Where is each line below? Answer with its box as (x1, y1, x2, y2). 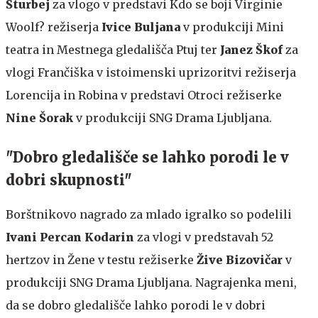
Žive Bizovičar (197, 252, 283, 267)
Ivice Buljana (102, 19, 180, 34)
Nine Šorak (6, 110, 76, 125)
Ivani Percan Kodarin (6, 229, 134, 244)
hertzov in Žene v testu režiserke (6, 252, 197, 267)
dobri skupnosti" (6, 170, 132, 189)
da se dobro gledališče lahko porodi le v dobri (6, 297, 265, 312)
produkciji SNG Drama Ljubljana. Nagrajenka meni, (6, 275, 297, 290)
